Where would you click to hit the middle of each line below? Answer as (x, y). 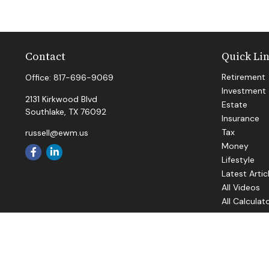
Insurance (240, 118)
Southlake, (46, 111)
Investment (244, 90)
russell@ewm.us (57, 132)
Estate (234, 104)
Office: (39, 77)
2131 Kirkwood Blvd (61, 99)
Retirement (243, 77)
